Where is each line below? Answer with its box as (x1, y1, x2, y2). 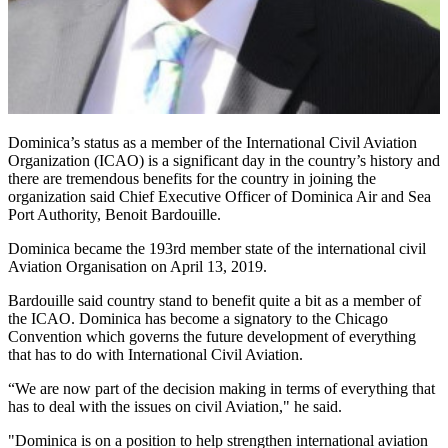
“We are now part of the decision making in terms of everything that (8, 379, 435, 397)
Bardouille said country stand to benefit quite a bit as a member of (8, 291, 421, 309)
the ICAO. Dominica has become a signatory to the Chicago (8, 309, 388, 327)
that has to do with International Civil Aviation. (8, 345, 303, 363)
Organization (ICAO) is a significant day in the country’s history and (8, 151, 440, 169)
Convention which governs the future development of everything (8, 327, 416, 345)
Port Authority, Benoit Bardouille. (8, 205, 221, 223)
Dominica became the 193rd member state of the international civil (8, 239, 426, 257)
